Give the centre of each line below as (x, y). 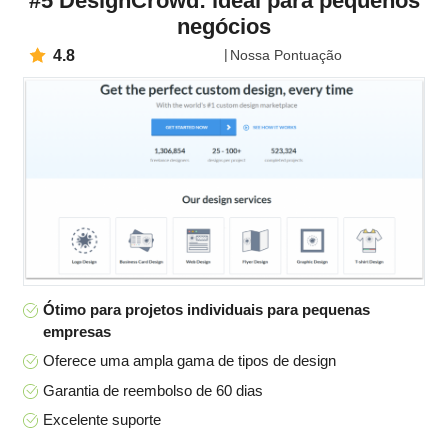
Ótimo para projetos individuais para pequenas (206, 309)
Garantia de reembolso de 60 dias (153, 390)
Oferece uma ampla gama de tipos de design (189, 361)
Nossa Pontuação (286, 55)
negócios (224, 26)
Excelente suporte (102, 420)
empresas (77, 331)
